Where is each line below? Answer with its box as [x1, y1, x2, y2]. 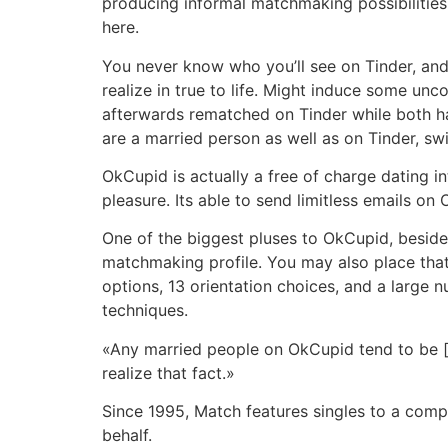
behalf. [102, 425, 152, 446]
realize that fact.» [102, 362, 235, 383]
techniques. [102, 300, 188, 321]
